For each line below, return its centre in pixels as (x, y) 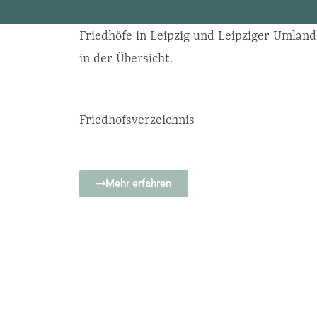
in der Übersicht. (126, 58)
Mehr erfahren (138, 184)
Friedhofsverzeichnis (137, 120)
